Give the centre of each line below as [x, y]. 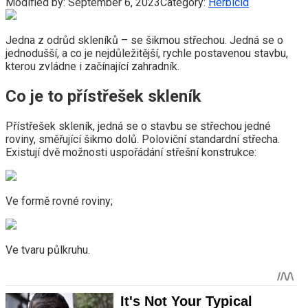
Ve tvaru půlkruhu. [48, 250]
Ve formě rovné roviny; [59, 201]
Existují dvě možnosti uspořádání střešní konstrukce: [131, 152]
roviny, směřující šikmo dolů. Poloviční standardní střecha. [143, 139]
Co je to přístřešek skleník [103, 96]
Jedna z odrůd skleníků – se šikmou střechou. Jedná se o [144, 40]
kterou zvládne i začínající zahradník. [92, 66]
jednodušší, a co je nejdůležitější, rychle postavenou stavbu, [147, 53]
